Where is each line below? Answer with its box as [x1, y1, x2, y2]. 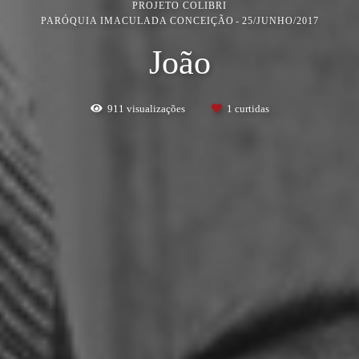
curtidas [232, 102, 269, 115]
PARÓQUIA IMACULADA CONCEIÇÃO [40, 14, 234, 26]
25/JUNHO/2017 [241, 14, 319, 26]
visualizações [123, 102, 188, 115]
